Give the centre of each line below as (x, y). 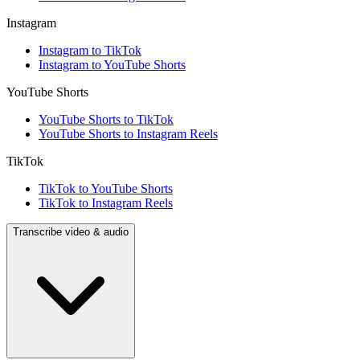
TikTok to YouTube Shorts (106, 189)
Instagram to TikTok (90, 51)
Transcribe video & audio (71, 232)
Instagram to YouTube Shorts (112, 65)
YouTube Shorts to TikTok (106, 120)
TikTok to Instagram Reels (106, 203)
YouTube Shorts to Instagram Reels (128, 134)
